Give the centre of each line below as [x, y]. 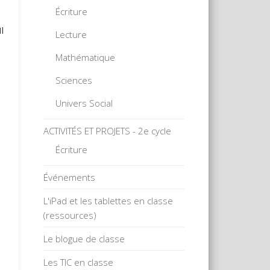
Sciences [74, 80]
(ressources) [70, 215]
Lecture [71, 34]
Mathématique [86, 57]
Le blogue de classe [84, 238]
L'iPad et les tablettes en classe [108, 200]
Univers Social [84, 103]
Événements [70, 177]
